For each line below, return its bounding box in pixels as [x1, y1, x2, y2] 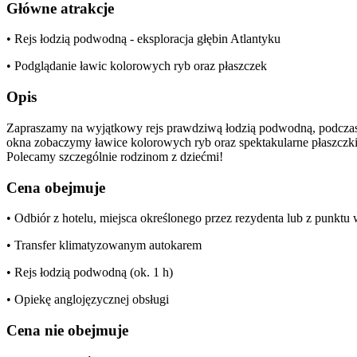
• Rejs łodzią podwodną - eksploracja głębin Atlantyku [6, 32, 280, 46]
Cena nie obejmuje [6, 321, 128, 339]
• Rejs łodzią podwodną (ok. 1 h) [6, 265, 173, 280]
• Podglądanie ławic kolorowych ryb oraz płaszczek [6, 59, 267, 73]
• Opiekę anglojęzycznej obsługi [6, 292, 169, 307]
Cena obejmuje [6, 178, 105, 196]
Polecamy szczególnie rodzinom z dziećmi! [6, 149, 223, 163]
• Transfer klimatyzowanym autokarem [6, 238, 202, 253]
